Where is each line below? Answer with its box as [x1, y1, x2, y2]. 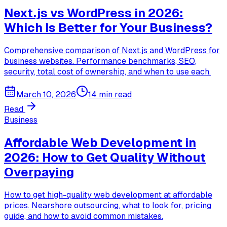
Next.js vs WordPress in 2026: [4, 6, 183, 20]
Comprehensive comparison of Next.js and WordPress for [4, 45, 220, 55]
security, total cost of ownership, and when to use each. [4, 66, 211, 77]
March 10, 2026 [16, 89, 76, 99]
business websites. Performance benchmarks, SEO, [4, 56, 197, 66]
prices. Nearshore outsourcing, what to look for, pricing [4, 200, 211, 210]
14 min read [88, 89, 132, 99]
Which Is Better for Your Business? [4, 20, 212, 34]
